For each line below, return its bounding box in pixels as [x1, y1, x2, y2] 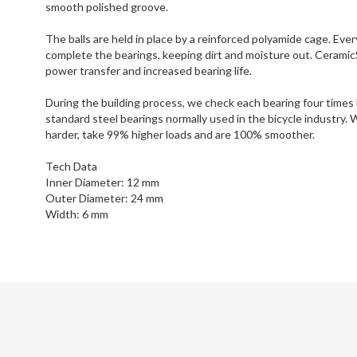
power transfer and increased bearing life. [45, 64, 252, 77]
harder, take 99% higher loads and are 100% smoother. [45, 127, 315, 141]
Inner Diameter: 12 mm [45, 175, 159, 189]
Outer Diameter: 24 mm [45, 191, 163, 205]
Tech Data [45, 159, 97, 173]
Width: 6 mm [45, 207, 108, 221]
